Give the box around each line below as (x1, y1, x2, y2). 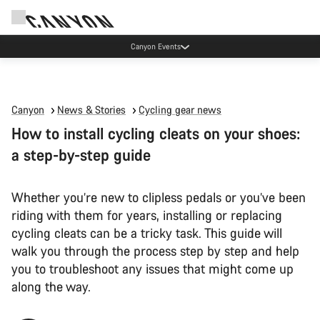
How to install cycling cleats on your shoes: (11, 123, 300, 144)
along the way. (11, 278, 91, 295)
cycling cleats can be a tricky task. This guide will (11, 224, 282, 241)
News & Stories (57, 103, 126, 116)
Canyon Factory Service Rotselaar (99, 41, 212, 51)
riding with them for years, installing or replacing (11, 206, 282, 224)
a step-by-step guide (11, 144, 151, 165)
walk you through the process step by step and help (11, 242, 299, 259)
